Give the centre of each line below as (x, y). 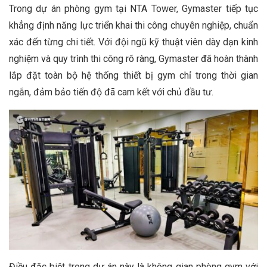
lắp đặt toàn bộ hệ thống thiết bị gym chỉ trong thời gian (133, 75)
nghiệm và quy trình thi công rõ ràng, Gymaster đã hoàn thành (133, 58)
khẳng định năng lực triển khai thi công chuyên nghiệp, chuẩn (133, 25)
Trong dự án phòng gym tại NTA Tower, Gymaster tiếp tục (133, 8)
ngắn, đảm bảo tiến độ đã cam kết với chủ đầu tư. (111, 92)
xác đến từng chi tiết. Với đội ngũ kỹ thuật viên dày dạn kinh (133, 42)
